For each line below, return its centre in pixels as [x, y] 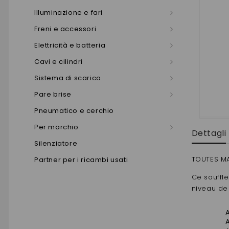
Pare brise [53, 94]
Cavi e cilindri [59, 62]
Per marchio [56, 127]
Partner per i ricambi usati [81, 160]
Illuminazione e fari [68, 13]
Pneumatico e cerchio [74, 111]
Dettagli [209, 133]
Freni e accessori [65, 29]
